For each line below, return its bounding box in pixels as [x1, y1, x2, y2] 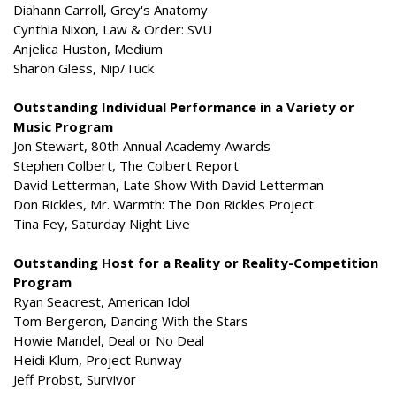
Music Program [13, 118, 113, 135]
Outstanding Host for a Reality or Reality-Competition [13, 254, 378, 271]
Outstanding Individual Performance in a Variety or [13, 98, 354, 116]
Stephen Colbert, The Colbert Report [13, 156, 239, 174]
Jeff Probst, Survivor [13, 370, 136, 388]
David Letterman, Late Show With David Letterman [13, 176, 324, 194]
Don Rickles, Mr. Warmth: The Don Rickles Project [13, 195, 314, 213]
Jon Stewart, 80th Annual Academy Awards [13, 137, 270, 155]
